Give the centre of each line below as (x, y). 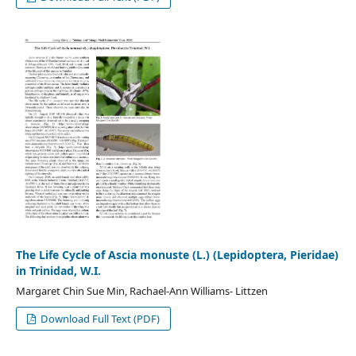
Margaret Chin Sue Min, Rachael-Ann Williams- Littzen (141, 290)
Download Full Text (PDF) (99, 318)
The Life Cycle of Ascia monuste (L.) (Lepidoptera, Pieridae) (177, 254)
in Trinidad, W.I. (58, 270)
